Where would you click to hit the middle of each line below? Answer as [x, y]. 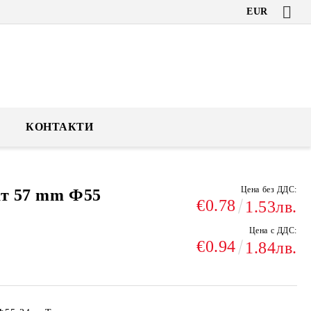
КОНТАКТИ [60, 127]
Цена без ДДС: [269, 190]
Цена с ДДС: [273, 230]
